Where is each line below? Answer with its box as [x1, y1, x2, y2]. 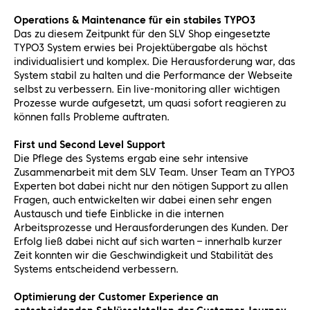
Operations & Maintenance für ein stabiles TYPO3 [14, 14, 255, 26]
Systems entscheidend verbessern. [14, 263, 179, 275]
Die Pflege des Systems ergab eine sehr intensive [14, 152, 248, 165]
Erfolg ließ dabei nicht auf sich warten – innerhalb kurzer [14, 235, 282, 248]
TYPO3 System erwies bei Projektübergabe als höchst [14, 42, 267, 54]
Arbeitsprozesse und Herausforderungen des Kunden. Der [14, 221, 289, 234]
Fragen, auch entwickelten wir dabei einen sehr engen [14, 194, 271, 206]
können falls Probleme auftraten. [14, 111, 170, 123]
